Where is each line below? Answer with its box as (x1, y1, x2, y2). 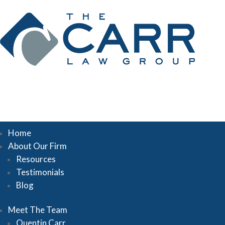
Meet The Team (8, 204, 67, 215)
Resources (16, 154, 56, 164)
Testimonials (16, 167, 64, 177)
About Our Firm (8, 141, 67, 151)
